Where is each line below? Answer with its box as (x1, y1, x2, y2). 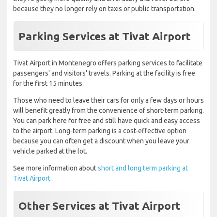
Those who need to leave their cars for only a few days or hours (13, 96, 204, 105)
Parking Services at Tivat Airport (18, 30, 191, 43)
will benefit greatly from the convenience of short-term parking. (13, 107, 204, 115)
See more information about (13, 164, 98, 172)
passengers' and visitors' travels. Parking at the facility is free (13, 69, 195, 77)
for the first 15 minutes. (13, 79, 84, 88)
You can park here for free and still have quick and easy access (13, 117, 200, 125)
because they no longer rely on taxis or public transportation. (13, 5, 196, 13)
